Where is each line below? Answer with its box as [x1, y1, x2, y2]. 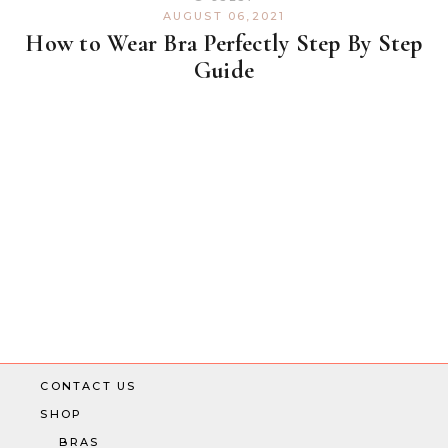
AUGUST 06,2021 [162, 9, 286, 24]
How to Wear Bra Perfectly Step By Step [25, 29, 423, 59]
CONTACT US [40, 379, 137, 394]
